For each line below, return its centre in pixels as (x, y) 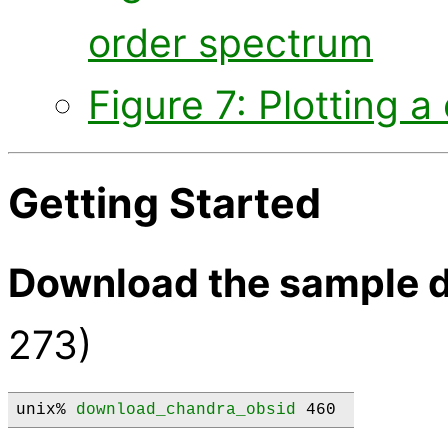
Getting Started (164, 202)
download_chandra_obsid (186, 410)
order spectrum (230, 43)
